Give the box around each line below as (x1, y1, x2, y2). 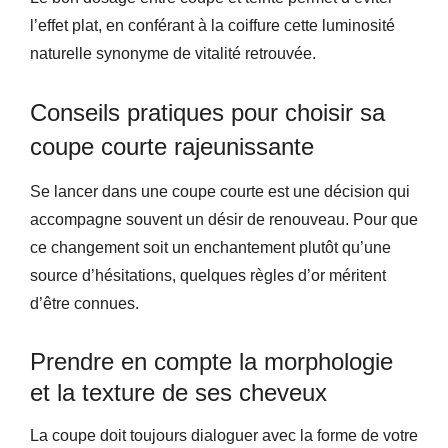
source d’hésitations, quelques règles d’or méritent (30, 267, 386, 284)
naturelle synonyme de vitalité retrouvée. (30, 45, 316, 62)
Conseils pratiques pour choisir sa (30, 99, 385, 126)
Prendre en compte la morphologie (30, 348, 393, 375)
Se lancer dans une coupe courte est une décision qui (30, 183, 410, 200)
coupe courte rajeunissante (30, 133, 314, 160)
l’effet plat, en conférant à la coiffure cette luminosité (30, 17, 395, 34)
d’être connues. (30, 295, 139, 312)
